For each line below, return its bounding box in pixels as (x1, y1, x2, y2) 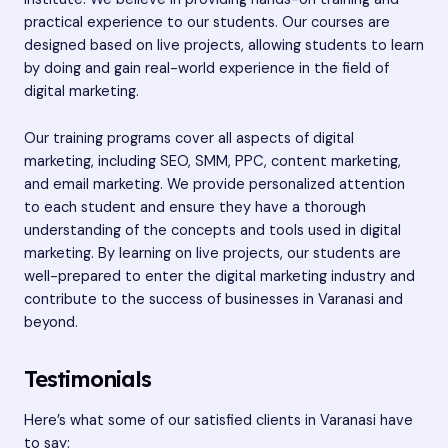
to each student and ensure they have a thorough (24, 197, 366, 217)
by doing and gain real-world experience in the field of (24, 59, 389, 79)
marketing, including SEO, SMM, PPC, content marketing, (24, 151, 401, 171)
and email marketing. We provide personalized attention (24, 174, 405, 194)
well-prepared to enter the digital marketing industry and (24, 266, 415, 286)
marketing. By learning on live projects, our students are (24, 243, 401, 263)
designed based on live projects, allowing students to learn (24, 36, 424, 56)
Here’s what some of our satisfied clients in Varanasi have (24, 410, 413, 430)
